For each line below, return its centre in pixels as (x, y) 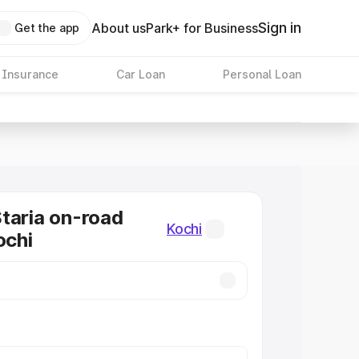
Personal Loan (262, 74)
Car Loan (140, 74)
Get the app (47, 28)
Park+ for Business (202, 28)
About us (119, 28)
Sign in (280, 28)
